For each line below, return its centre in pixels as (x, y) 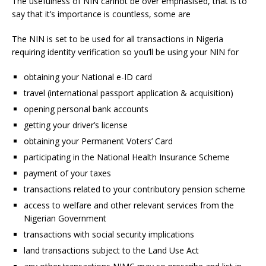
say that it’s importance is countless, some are (101, 14)
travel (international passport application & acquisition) (129, 93)
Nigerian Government (65, 218)
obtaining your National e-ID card (88, 77)
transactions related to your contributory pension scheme (134, 189)
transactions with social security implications (109, 235)
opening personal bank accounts (86, 109)
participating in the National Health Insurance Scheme (127, 157)
